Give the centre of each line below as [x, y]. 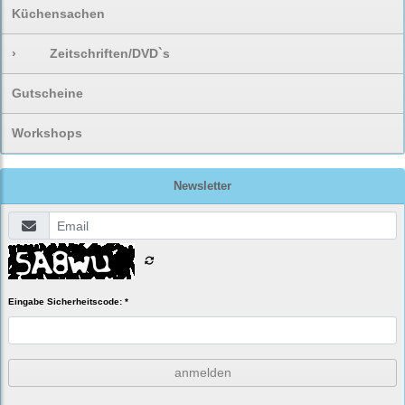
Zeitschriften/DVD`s [110, 54]
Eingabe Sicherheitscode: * [68, 302]
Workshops [47, 133]
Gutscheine [47, 94]
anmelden [202, 373]
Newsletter [202, 186]
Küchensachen [58, 14]
